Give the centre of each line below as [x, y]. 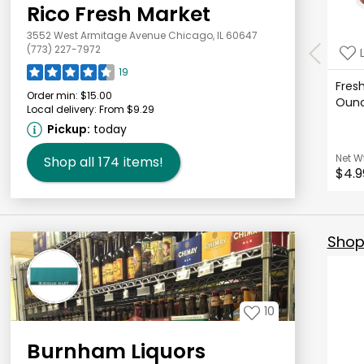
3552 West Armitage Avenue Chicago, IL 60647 [142, 35]
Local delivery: [61, 109]
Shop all [69, 162]
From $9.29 [126, 109]
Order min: [52, 95]
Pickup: [68, 129]
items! [143, 162]
